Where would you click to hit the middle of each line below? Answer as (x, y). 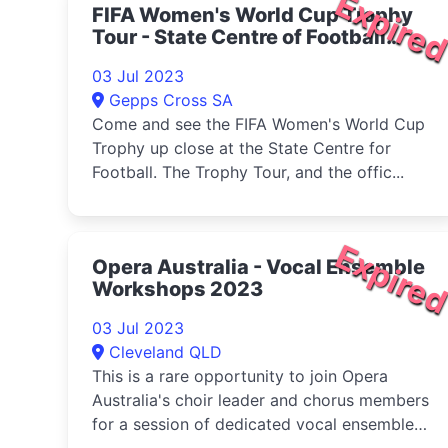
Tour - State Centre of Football (239, 37)
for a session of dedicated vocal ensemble (253, 424)
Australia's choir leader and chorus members (260, 400)
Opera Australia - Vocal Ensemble (258, 267)
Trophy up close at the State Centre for (241, 148)
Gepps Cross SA (171, 100)
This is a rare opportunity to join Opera (240, 376)
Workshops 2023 (177, 289)
